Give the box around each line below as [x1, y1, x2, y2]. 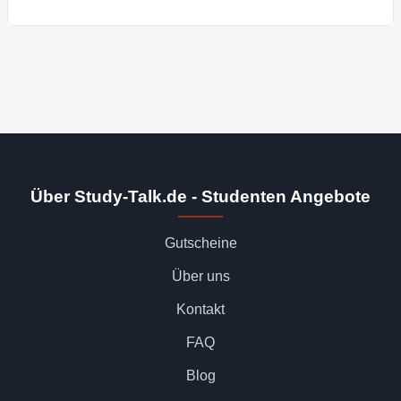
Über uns [171, 268, 230, 284]
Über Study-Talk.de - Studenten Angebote [30, 186, 371, 206]
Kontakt [176, 301, 225, 317]
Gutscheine [164, 235, 237, 251]
